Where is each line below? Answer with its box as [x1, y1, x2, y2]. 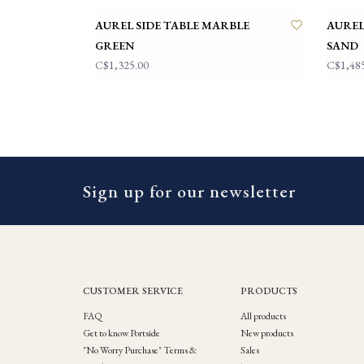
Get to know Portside [83, 326, 160, 340]
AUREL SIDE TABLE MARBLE [95, 17, 249, 32]
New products [240, 326, 293, 340]
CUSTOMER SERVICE [83, 284, 183, 297]
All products [240, 309, 286, 323]
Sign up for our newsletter [83, 179, 296, 203]
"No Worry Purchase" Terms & [83, 343, 197, 357]
